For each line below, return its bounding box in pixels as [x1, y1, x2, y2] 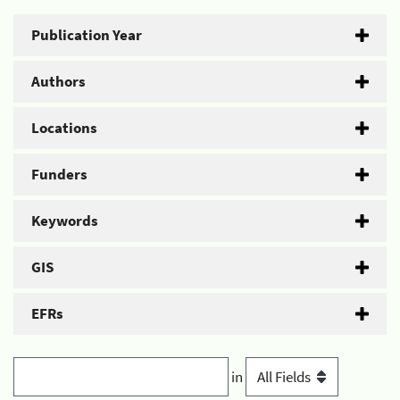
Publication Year [31, 25, 142, 45]
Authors [31, 71, 86, 91]
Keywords [31, 211, 98, 230]
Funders [31, 164, 87, 184]
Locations [31, 118, 97, 137]
